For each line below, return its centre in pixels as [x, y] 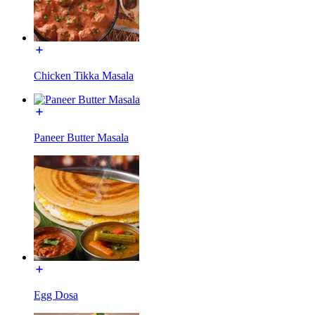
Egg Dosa [56, 295]
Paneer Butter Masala [81, 137]
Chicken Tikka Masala [84, 75]
